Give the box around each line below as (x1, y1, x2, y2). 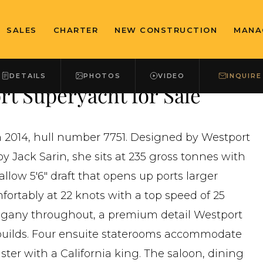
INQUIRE (226, 72, 262, 80)
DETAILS (9, 72, 47, 80)
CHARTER (53, 25, 98, 35)
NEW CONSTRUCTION (114, 25, 217, 35)
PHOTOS (83, 72, 121, 80)
